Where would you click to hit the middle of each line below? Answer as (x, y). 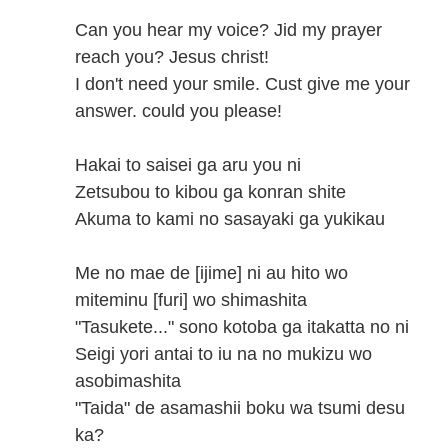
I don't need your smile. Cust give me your (242, 84)
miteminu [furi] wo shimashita (191, 300)
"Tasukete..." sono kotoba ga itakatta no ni (242, 327)
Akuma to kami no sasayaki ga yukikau (230, 219)
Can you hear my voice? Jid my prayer (228, 30)
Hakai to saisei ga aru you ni (188, 165)
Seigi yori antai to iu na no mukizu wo (223, 354)
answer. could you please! (178, 111)
